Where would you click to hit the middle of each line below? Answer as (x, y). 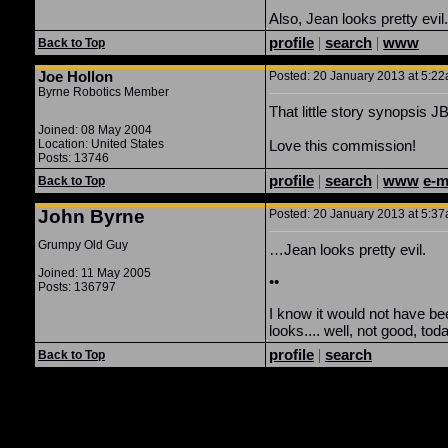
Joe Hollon (75, 76)
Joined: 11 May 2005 (94, 273)
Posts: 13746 (73, 158)
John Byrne (91, 216)
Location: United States (101, 144)
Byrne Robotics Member (103, 92)
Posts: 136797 (77, 287)
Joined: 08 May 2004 (95, 130)
